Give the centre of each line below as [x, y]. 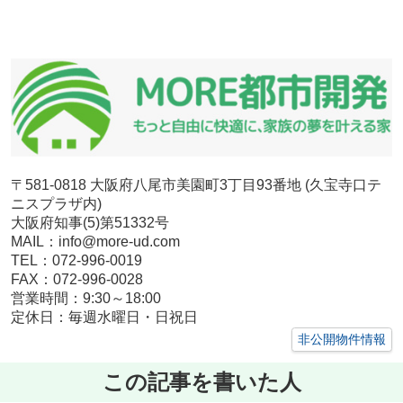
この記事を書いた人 [201, 381]
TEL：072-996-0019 [76, 261]
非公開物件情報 [342, 339]
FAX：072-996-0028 [76, 280]
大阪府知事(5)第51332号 [90, 223]
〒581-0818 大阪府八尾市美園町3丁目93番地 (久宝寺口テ [196, 185]
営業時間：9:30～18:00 [85, 299]
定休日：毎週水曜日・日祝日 [104, 318]
